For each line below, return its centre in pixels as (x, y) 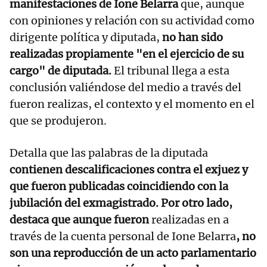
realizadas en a (190, 219)
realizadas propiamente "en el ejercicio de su (127, 54)
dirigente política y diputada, (86, 37)
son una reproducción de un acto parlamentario (133, 253)
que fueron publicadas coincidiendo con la (119, 186)
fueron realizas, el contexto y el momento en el (132, 104)
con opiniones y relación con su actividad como (132, 20)
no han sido (193, 37)
